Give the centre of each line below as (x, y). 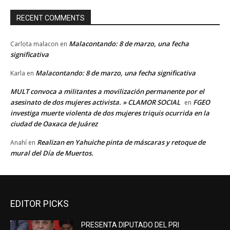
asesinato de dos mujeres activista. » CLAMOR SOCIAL (95, 102)
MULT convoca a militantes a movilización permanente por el (107, 91)
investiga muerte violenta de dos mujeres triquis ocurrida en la (110, 113)
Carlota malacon (34, 44)
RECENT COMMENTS (51, 18)
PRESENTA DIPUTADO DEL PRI (130, 225)
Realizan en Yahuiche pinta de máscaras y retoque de (121, 142)
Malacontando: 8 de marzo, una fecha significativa (116, 73)
